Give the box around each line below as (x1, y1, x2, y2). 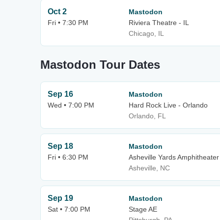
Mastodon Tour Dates (40, 58, 160, 71)
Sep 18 (48, 142, 73, 150)
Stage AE (129, 205, 157, 213)
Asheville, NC (129, 164, 170, 172)
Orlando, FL (129, 112, 166, 120)
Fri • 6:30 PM (48, 153, 88, 161)
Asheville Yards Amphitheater (129, 153, 219, 161)
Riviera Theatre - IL (129, 19, 189, 27)
